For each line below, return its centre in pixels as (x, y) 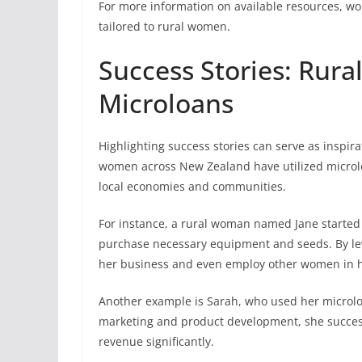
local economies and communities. (192, 186)
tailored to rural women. (164, 26)
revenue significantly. (156, 341)
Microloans (166, 103)
